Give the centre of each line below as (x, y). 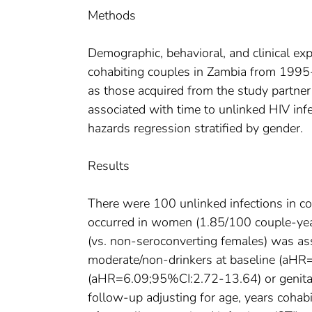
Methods (112, 16)
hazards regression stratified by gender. (195, 128)
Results (109, 166)
